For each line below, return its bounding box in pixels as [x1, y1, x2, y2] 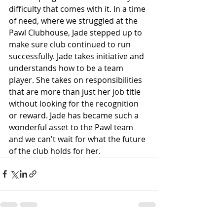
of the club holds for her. [9, 146, 103, 156]
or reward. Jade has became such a [9, 110, 141, 121]
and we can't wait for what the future [9, 134, 147, 145]
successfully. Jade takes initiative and [9, 51, 146, 62]
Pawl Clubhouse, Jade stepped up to [9, 27, 144, 38]
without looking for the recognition [9, 98, 141, 109]
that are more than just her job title [9, 86, 143, 97]
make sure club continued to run [9, 39, 133, 50]
